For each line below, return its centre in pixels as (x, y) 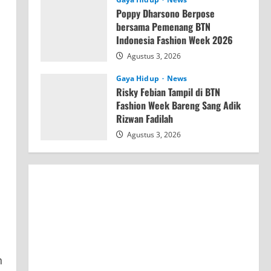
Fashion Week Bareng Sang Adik (178, 106)
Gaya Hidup (138, 79)
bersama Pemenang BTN (163, 27)
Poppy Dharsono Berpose (165, 14)
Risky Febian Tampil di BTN (168, 92)
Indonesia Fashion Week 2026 (174, 40)
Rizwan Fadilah (144, 119)
